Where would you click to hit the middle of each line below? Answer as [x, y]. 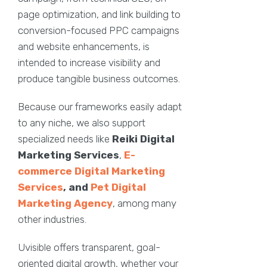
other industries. [52, 219]
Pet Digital [118, 187]
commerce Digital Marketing [91, 171]
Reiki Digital [143, 139]
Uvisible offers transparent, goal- [89, 247]
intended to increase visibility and [89, 62]
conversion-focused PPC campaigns [99, 30]
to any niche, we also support [82, 122]
